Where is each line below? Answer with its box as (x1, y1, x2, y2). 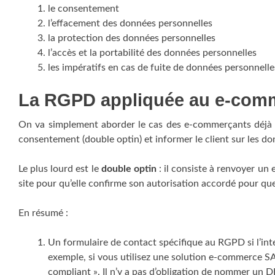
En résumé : (18, 208, 68, 218)
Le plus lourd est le (18, 164, 101, 174)
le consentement (48, 4, 119, 14)
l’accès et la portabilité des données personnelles (48, 48, 257, 58)
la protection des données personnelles (48, 33, 215, 43)
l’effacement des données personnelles (48, 18, 212, 28)
